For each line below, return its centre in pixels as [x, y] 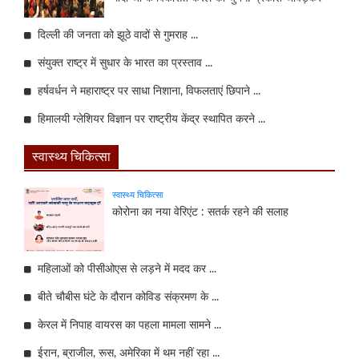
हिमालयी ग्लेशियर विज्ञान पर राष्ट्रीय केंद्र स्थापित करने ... [148, 119]
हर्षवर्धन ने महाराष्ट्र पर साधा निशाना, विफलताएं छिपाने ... [146, 91]
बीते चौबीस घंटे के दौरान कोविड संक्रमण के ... [125, 297]
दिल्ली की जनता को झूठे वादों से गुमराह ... [115, 35]
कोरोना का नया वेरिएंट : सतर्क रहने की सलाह [200, 212]
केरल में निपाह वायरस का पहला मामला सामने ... [126, 325]
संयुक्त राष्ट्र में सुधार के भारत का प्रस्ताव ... [122, 63]
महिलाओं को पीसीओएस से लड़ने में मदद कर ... [124, 269]
